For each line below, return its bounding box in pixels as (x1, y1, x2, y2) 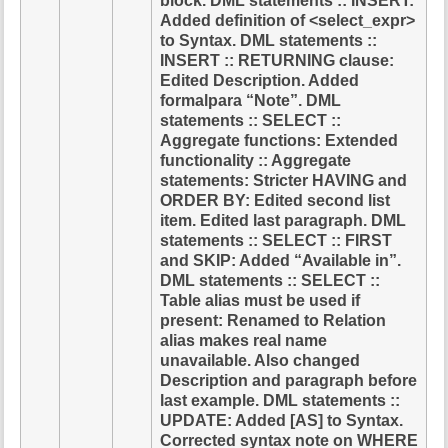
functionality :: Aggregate (160, 151, 352, 169)
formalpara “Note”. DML (160, 91, 342, 109)
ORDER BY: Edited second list (160, 191, 391, 209)
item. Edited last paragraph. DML (160, 211, 407, 229)
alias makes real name (160, 331, 328, 349)
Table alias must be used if (160, 291, 361, 309)
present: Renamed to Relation (160, 311, 387, 329)
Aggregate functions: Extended (160, 131, 399, 149)
